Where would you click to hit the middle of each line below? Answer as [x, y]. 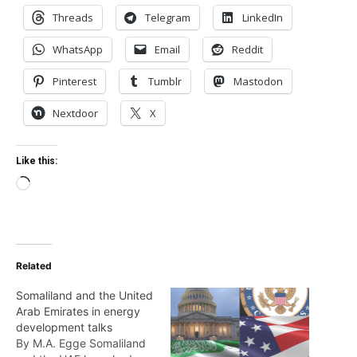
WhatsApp [78, 50]
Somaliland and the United [84, 296]
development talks [64, 328]
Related [34, 266]
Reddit [247, 50]
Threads [73, 18]
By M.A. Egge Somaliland [81, 343]
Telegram [168, 18]
